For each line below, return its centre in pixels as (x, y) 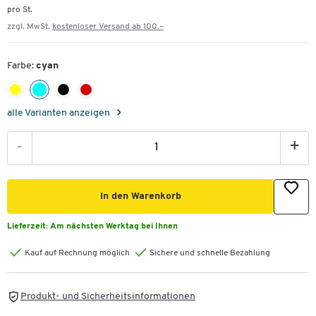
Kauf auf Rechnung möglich (77, 254)
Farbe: (22, 66)
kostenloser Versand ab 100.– (108, 27)
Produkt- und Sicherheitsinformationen (108, 296)
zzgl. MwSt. (30, 27)
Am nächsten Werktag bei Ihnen (114, 227)
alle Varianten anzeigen (60, 114)
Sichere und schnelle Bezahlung (210, 254)
